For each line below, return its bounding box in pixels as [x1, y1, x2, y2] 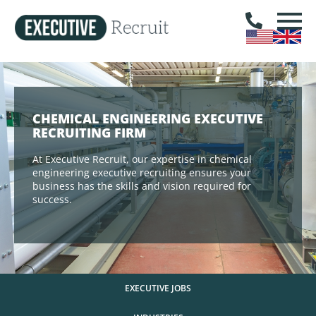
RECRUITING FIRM [32, 124, 146, 141]
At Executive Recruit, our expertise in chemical [32, 152, 252, 166]
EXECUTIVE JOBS [125, 282, 191, 294]
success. [32, 193, 72, 206]
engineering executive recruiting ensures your [32, 166, 251, 179]
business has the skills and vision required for [32, 179, 251, 193]
